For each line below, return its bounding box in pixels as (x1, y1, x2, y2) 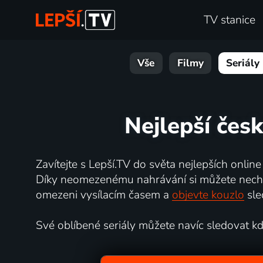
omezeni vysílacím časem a (35, 187, 172, 203)
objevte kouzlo (171, 187, 244, 203)
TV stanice (204, 12, 256, 28)
